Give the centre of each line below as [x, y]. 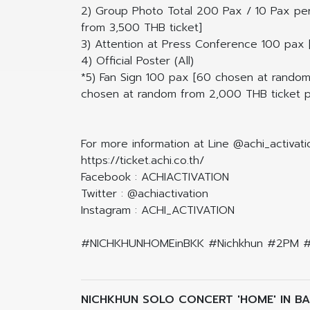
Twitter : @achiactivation [145, 194]
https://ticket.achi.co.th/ [143, 161]
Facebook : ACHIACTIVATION [155, 177]
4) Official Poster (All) [137, 61]
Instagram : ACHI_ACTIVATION [158, 211]
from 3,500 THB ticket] [142, 28]
